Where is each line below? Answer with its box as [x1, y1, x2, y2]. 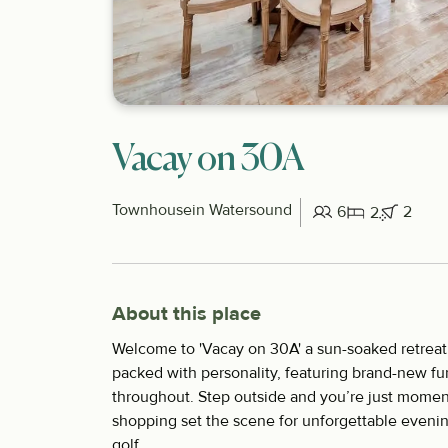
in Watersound [192, 200, 292, 221]
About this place [112, 302, 261, 326]
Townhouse [112, 200, 192, 221]
